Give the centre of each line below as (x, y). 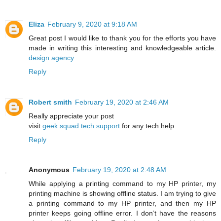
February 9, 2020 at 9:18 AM (92, 24)
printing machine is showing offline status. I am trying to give (122, 194)
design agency (51, 57)
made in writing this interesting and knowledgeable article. (122, 48)
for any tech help (147, 126)
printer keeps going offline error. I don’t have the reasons (122, 213)
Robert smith (50, 102)
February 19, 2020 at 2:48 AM (119, 170)
